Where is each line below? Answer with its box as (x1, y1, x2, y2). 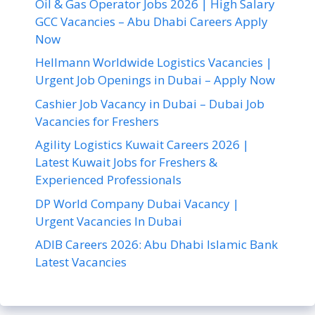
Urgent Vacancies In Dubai (35, 212, 182, 229)
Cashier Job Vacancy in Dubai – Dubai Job (35, 95, 264, 112)
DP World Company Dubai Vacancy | (35, 195, 239, 212)
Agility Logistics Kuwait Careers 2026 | (35, 136, 249, 153)
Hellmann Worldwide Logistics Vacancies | (35, 54, 272, 71)
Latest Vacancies (35, 254, 127, 271)
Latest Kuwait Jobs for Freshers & (35, 154, 217, 171)
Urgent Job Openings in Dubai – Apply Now (35, 72, 275, 89)
